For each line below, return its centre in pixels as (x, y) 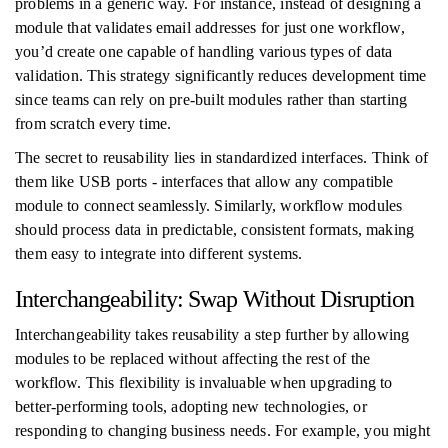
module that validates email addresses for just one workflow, (210, 27)
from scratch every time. (93, 123)
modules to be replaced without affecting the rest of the (193, 358)
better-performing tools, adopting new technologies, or (191, 406)
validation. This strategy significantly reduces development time (221, 75)
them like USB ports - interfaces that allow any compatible (204, 181)
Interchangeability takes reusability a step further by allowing (212, 334)
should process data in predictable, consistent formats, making (215, 229)
